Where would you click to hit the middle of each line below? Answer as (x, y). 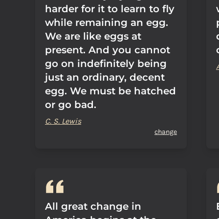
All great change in (93, 206)
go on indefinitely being (106, 64)
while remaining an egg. (107, 22)
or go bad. (71, 105)
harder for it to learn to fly (110, 9)
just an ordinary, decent (105, 77)
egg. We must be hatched (110, 91)
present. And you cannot (108, 50)
